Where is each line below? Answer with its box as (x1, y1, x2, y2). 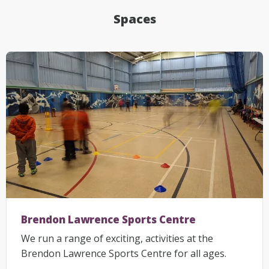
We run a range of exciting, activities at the (21, 232, 213, 246)
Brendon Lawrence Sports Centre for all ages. (21, 247, 226, 261)
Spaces (113, 10, 156, 27)
